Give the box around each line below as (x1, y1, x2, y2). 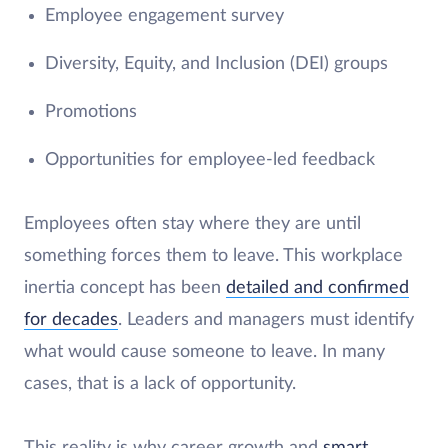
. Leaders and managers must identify (118, 311, 414, 330)
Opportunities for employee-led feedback (44, 151, 375, 170)
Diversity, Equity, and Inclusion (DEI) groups (44, 55, 388, 74)
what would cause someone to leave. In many (24, 343, 385, 362)
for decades (24, 311, 118, 330)
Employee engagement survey (44, 7, 284, 26)
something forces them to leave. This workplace (24, 247, 403, 266)
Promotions (44, 103, 137, 122)
